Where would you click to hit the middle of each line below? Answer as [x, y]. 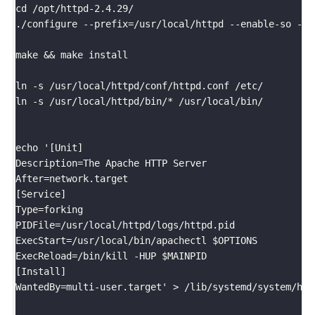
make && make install [72, 54]
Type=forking [49, 209]
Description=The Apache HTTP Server [111, 163]
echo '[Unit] [49, 147]
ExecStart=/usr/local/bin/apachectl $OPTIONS [136, 240]
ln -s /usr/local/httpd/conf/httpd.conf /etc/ [139, 85]
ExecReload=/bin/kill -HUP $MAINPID [111, 256]
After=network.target [72, 178]
